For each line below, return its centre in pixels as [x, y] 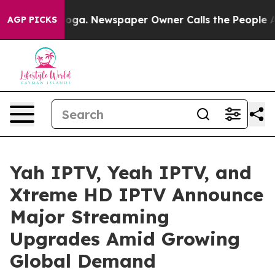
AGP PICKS [32, 20]
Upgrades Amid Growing [125, 239]
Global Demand [83, 261]
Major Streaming [90, 217]
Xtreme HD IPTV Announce [137, 195]
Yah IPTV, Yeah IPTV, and [131, 172]
